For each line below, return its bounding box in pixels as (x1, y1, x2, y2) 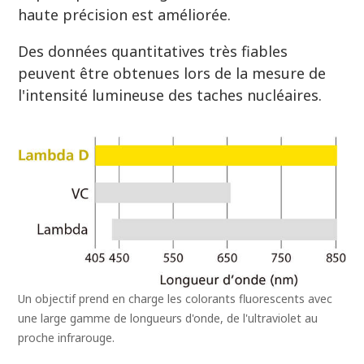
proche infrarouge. (18, 330, 115, 346)
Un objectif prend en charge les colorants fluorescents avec (18, 291, 333, 307)
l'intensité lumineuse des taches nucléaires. (18, 85, 323, 106)
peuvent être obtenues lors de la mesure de (18, 63, 327, 84)
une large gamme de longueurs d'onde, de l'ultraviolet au (18, 310, 318, 327)
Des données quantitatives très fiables (18, 41, 288, 62)
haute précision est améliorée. (18, 5, 232, 25)
